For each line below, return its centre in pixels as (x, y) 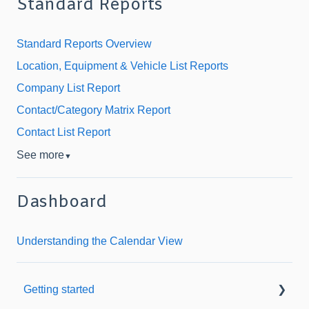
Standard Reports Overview (84, 44)
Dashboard (62, 202)
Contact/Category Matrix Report (93, 110)
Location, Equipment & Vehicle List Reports (122, 66)
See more (40, 155)
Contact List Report (63, 132)
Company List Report (68, 88)
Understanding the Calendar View (100, 241)
